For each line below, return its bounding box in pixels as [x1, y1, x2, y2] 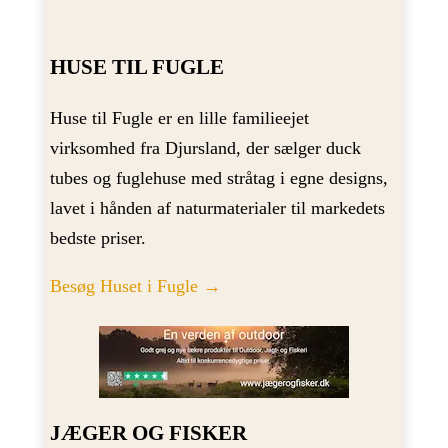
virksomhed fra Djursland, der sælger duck [49, 137, 361, 158]
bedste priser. [49, 227, 146, 248]
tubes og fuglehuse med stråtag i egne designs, [49, 167, 388, 188]
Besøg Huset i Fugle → [49, 275, 221, 296]
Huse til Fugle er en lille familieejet [49, 107, 309, 128]
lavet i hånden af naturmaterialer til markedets [49, 197, 385, 218]
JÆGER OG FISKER [49, 421, 247, 445]
